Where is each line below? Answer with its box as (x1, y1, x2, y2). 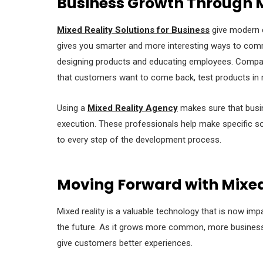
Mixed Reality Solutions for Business (57, 24, 210, 35)
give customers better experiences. (57, 237, 193, 248)
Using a (57, 102, 87, 113)
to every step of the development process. (57, 134, 221, 145)
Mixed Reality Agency (87, 102, 178, 113)
